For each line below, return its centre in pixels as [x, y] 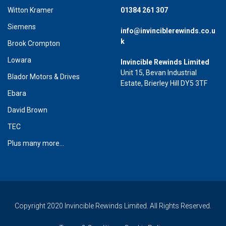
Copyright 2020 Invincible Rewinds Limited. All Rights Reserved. [113, 206]
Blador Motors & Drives [44, 76]
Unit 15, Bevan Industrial [159, 72]
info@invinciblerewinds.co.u [168, 31]
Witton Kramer [31, 10]
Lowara [19, 60]
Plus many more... [36, 143]
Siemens [22, 26]
